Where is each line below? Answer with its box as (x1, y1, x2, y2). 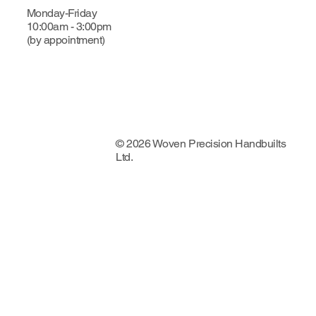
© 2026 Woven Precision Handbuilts (116, 137, 286, 151)
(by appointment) (26, 32, 105, 47)
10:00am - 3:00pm (26, 19, 111, 33)
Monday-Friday (26, 6, 97, 20)
